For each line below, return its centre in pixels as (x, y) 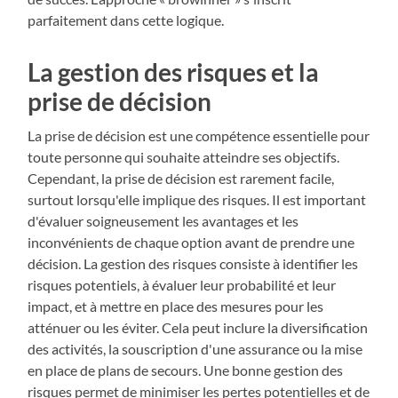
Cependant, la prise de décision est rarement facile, (181, 179)
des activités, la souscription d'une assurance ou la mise (195, 349)
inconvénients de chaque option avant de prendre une (191, 243)
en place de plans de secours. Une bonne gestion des (186, 370)
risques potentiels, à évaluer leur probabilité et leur (182, 285)
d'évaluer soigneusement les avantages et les (163, 221)
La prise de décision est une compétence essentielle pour (199, 136)
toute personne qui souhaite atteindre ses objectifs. (184, 157)
